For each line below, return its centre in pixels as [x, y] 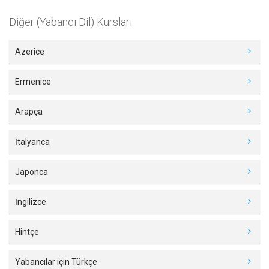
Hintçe [27, 231]
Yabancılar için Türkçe [56, 261]
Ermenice [33, 81]
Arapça [29, 111]
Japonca [32, 171]
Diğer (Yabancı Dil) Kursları [71, 22]
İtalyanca [32, 141]
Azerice [30, 51]
